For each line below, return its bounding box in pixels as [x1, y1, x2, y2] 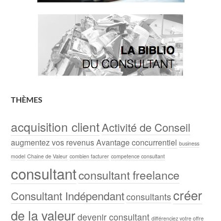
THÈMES [11, 96, 43, 104]
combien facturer [70, 152, 110, 160]
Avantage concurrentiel [96, 136, 178, 148]
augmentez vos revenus [11, 136, 95, 148]
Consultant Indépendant [11, 187, 125, 203]
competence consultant [111, 152, 165, 160]
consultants [126, 190, 172, 203]
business [179, 139, 200, 147]
